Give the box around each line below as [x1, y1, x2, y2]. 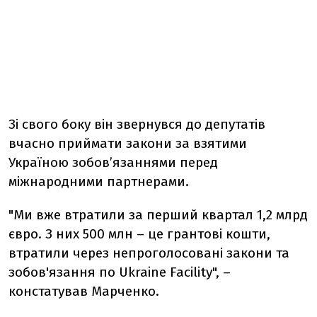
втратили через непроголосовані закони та [8, 245, 289, 262]
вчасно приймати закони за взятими [8, 135, 247, 152]
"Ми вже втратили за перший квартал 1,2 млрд [8, 207, 308, 224]
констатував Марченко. [8, 283, 159, 300]
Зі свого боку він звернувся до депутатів [8, 116, 265, 133]
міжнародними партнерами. [8, 173, 189, 190]
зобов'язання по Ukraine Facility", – [8, 264, 231, 281]
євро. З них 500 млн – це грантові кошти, [8, 226, 270, 243]
